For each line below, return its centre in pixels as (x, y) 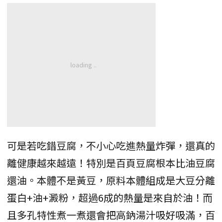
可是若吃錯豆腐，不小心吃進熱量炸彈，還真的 (111, 145)
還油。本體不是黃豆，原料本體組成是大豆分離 (111, 180)
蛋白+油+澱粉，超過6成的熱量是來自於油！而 (110, 197)
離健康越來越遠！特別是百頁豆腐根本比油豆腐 (111, 163)
